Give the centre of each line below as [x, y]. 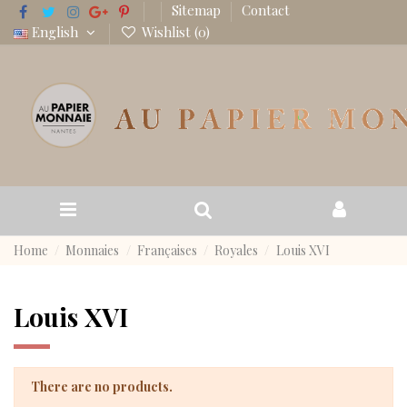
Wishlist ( [168, 32]
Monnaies [93, 250]
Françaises [167, 250]
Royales [237, 250]
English [55, 32]
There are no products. [101, 387]
